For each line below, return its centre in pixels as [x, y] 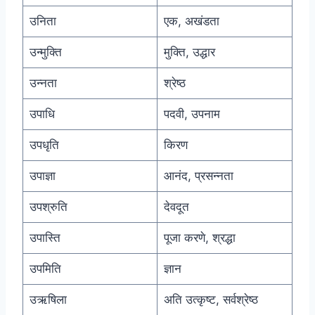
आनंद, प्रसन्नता [198, 176]
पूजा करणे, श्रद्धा [199, 238]
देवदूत [176, 207]
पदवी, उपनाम [192, 114]
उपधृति [44, 145]
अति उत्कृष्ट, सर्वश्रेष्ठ [211, 300]
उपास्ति [45, 238]
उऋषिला [48, 300]
